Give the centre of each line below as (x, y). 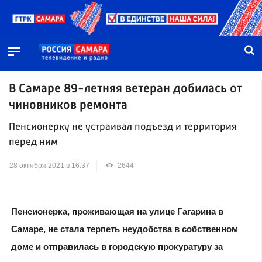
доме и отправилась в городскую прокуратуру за (117, 247)
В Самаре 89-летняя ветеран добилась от (125, 89)
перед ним (33, 143)
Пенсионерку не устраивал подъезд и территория (123, 127)
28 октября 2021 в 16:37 (49, 166)
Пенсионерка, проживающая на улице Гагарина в (117, 212)
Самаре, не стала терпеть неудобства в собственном (124, 229)
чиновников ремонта (68, 105)
